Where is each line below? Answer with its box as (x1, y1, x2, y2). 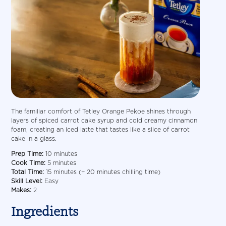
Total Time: (11, 167, 44, 176)
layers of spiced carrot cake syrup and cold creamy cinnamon (11, 116, 198, 124)
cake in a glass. (11, 134, 57, 142)
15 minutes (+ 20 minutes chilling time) (44, 167, 161, 176)
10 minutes (43, 149, 78, 157)
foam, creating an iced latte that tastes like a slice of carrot (11, 125, 190, 133)
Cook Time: (11, 158, 46, 166)
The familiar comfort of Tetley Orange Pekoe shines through (11, 107, 191, 115)
